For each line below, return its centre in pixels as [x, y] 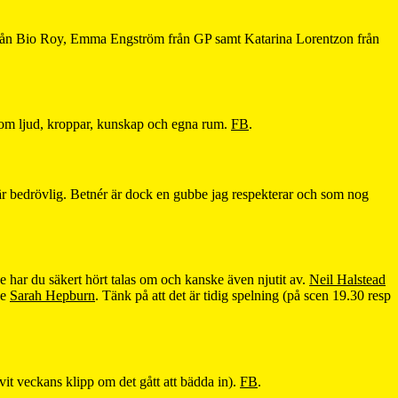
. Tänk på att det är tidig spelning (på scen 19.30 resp [243, 296]
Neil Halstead [347, 280]
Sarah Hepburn [52, 296]
